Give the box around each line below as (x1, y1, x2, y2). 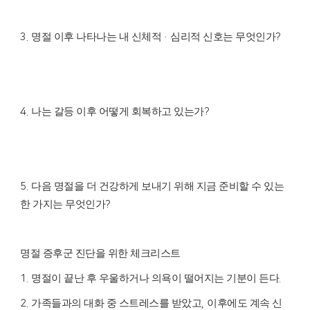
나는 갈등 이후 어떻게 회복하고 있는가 (31, 106, 204, 118)
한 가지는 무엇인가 (20, 199, 105, 210)
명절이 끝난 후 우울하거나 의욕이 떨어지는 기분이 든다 (31, 273, 279, 284)
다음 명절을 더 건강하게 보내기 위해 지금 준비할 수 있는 (31, 181, 284, 192)
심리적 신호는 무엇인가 (170, 31, 275, 43)
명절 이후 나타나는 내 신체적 (31, 31, 161, 43)
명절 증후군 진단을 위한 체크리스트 (20, 248, 181, 259)
